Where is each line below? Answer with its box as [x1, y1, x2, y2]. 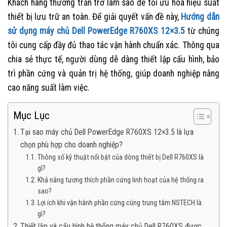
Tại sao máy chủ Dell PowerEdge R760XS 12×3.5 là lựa [20, 127, 194, 137]
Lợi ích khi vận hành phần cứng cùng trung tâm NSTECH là [37, 199, 202, 207]
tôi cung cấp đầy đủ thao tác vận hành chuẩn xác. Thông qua [8, 40, 219, 51]
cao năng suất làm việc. [8, 83, 90, 93]
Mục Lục [13, 109, 50, 122]
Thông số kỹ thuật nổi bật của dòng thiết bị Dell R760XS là [37, 153, 204, 162]
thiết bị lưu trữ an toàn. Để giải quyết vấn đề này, [8, 12, 181, 22]
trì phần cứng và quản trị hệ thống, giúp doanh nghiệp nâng [8, 68, 219, 79]
